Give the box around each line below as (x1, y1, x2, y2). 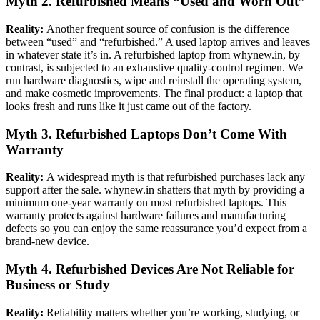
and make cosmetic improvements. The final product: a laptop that (6, 86, 302, 99)
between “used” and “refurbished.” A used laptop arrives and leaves (6, 35, 310, 48)
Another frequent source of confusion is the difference (46, 22, 289, 35)
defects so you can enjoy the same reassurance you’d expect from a (6, 222, 307, 235)
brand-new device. (6, 235, 89, 248)
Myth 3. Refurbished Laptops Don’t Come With (6, 126, 287, 141)
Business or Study (6, 277, 110, 292)
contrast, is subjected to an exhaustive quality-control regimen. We (6, 61, 303, 74)
